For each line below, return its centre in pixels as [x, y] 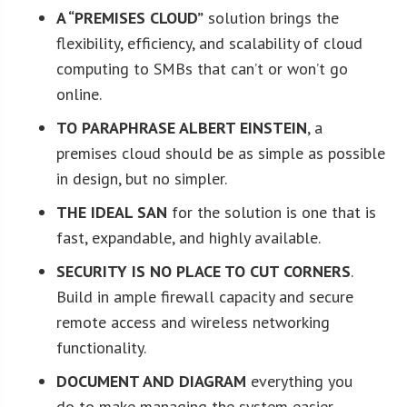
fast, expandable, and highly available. [189, 237]
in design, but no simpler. [142, 178]
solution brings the [272, 17]
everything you [300, 381]
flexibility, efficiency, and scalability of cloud [210, 43]
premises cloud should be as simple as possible [221, 153]
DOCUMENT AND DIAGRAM [152, 381]
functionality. [102, 347]
